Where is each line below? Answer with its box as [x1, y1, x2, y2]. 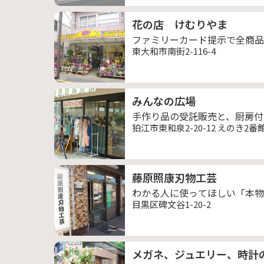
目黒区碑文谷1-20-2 [132, 198, 211, 210]
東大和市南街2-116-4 [132, 45, 216, 57]
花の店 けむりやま [132, 16, 227, 32]
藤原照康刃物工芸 [132, 170, 217, 185]
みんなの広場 [132, 93, 196, 108]
